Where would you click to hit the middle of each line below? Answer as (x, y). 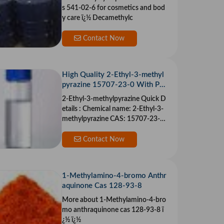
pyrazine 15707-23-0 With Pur (114, 85)
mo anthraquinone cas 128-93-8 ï (112, 210)
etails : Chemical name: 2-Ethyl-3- (72, 109)
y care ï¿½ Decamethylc (112, 18)
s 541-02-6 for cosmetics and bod (113, 8)
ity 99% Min (82, 95)
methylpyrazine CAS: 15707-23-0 (86, 119)
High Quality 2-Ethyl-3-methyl (113, 75)
